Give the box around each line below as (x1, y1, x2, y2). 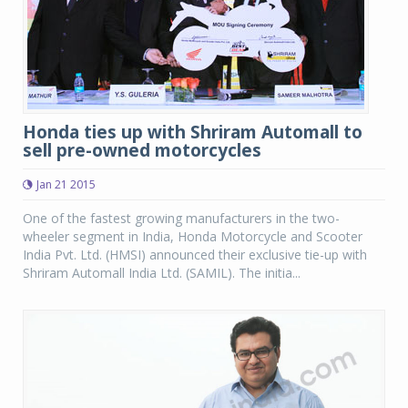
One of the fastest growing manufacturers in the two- (23, 209, 340, 227)
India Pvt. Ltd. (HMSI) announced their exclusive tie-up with (23, 246, 367, 263)
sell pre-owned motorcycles (23, 138, 261, 162)
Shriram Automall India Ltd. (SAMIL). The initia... (23, 264, 301, 281)
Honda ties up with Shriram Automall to (23, 120, 362, 144)
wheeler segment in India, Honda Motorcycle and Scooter (23, 228, 362, 245)
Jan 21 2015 (36, 177, 96, 192)
